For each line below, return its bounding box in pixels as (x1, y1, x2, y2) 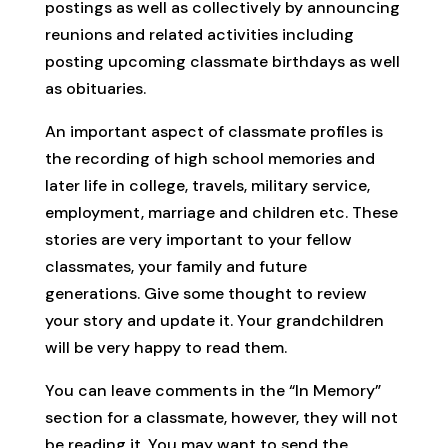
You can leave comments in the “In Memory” (44, 380, 381, 402)
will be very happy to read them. (44, 337, 287, 359)
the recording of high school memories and (44, 148, 375, 170)
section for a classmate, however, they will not (44, 407, 398, 429)
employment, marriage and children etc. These (44, 202, 398, 224)
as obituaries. (44, 78, 146, 100)
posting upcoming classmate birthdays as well (44, 51, 400, 73)
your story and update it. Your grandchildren (44, 310, 384, 332)
